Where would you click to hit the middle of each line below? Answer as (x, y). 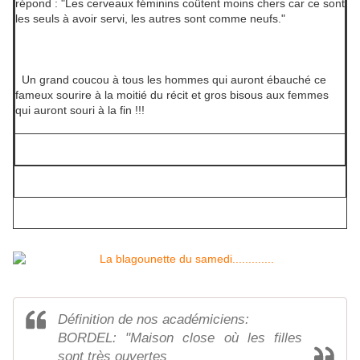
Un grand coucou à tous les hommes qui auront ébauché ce (171, 80)
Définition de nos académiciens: (153, 320)
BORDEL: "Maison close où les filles (180, 338)
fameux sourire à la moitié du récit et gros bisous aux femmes (172, 95)
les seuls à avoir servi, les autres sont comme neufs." (152, 19)
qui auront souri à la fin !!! (80, 110)
